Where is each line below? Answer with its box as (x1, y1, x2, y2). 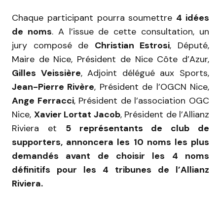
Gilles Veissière (12, 67, 81, 79)
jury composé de (12, 39, 95, 51)
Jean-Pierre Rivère (12, 80, 95, 93)
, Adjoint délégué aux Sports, (80, 67, 210, 79)
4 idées (176, 11, 210, 24)
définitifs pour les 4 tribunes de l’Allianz (12, 163, 209, 176)
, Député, (170, 39, 210, 51)
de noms (12, 25, 52, 37)
